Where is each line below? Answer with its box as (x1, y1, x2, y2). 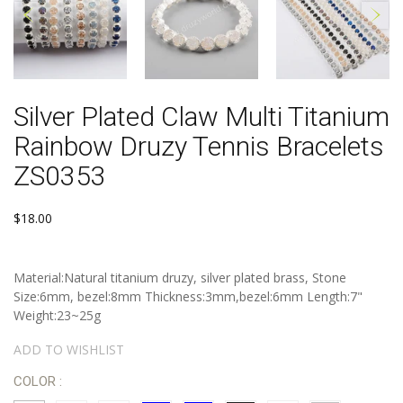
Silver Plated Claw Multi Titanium (13, 100, 390, 132)
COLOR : (13, 372, 62, 390)
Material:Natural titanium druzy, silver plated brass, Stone (13, 268, 346, 286)
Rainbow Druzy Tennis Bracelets (13, 130, 384, 162)
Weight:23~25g (13, 306, 101, 324)
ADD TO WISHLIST (13, 340, 124, 358)
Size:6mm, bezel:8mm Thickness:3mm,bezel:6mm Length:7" (13, 287, 363, 305)
